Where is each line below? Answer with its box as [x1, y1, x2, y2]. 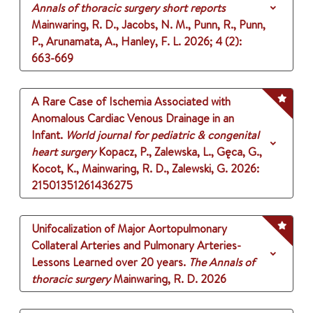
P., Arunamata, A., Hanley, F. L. [31, 34, 181, 50]
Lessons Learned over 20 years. [31, 254, 186, 270]
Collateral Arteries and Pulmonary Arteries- [31, 238, 241, 254]
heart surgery [31, 144, 96, 160]
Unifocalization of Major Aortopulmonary [31, 221, 227, 237]
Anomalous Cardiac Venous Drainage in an [31, 110, 234, 126]
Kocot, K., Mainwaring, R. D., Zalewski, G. [31, 161, 228, 177]
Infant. [31, 127, 63, 143]
